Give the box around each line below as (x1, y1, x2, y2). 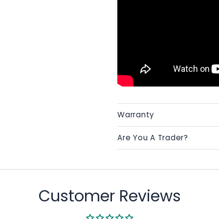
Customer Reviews (38, 185, 181, 207)
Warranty (117, 109, 155, 120)
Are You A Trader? (117, 132, 188, 143)
